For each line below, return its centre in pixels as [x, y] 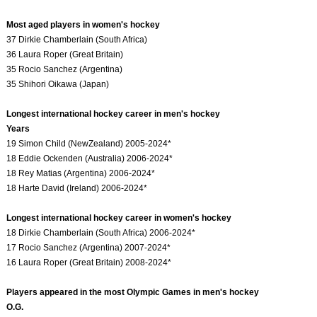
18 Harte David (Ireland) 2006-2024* [77, 189]
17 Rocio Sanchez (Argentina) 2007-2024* [89, 248]
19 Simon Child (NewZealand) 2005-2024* [89, 144]
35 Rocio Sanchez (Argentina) [65, 70]
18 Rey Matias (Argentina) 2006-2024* [81, 174]
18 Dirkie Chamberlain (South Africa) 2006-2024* [101, 233]
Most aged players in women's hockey [83, 25]
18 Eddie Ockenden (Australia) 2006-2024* [90, 159]
